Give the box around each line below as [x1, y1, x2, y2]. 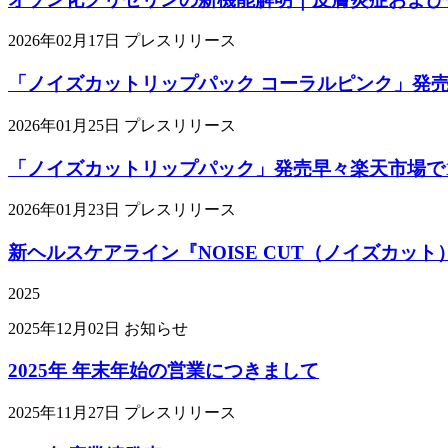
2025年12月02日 [8, 319, 120, 337]
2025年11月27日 [8, 404, 120, 422]
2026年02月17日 [8, 32, 120, 50]
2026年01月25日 [8, 116, 120, 134]
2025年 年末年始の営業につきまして [8, 360, 319, 382]
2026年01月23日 [8, 201, 120, 219]
